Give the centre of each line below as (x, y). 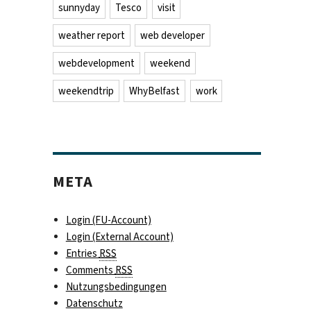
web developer (173, 35)
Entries (82, 253)
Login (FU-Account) (108, 220)
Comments (90, 270)
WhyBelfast (155, 91)
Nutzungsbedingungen (116, 286)
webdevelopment (96, 63)
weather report (91, 35)
